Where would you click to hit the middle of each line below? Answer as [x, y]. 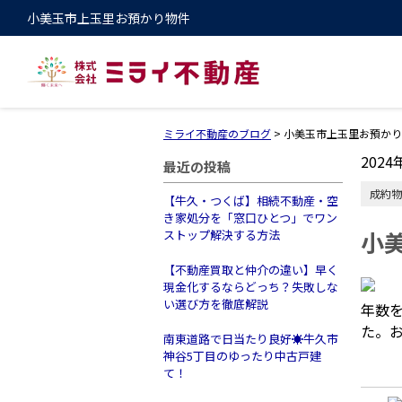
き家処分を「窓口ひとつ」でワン [250, 218]
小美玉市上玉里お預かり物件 [109, 18]
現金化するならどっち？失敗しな [251, 287]
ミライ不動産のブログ [217, 133]
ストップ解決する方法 [222, 235]
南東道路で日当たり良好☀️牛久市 [251, 339]
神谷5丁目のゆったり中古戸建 [242, 356]
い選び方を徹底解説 [216, 304]
